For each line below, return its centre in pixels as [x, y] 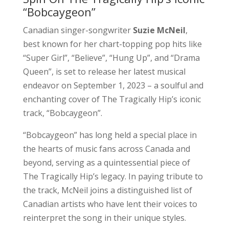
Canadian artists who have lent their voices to [110, 204]
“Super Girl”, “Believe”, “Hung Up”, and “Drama [111, 58]
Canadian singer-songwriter [77, 30]
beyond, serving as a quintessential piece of [106, 162]
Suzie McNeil [158, 30]
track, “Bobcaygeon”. [62, 113]
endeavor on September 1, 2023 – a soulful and [113, 85]
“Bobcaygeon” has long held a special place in [110, 135]
